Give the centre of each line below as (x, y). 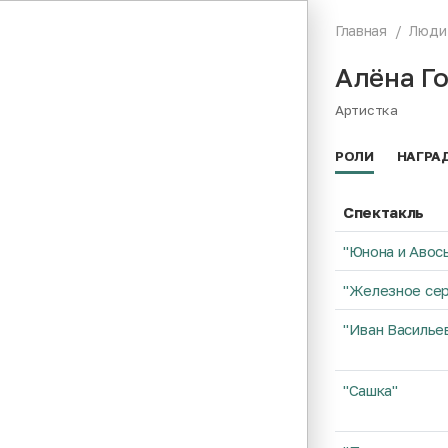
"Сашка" (370, 390)
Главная (360, 30)
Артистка (366, 110)
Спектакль (383, 212)
